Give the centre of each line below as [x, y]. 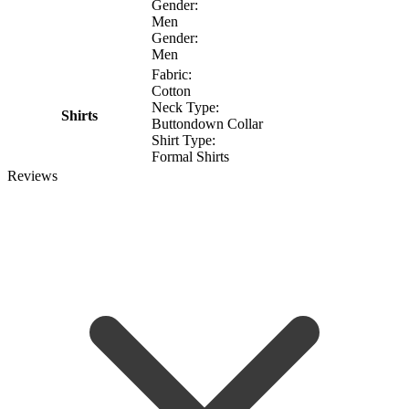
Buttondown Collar [207, 123]
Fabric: [172, 74]
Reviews [32, 175]
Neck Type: [185, 107]
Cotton [171, 90]
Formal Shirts [190, 156]
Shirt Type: [184, 140]
